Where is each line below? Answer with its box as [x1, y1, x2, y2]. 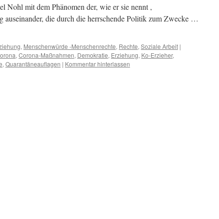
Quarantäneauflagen [5, 60, 61, 68]
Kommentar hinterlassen [65, 60, 130, 68]
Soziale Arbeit [141, 42, 178, 50]
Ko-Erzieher [141, 51, 173, 59]
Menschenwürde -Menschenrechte [23, 42, 116, 50]
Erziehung [111, 51, 138, 59]
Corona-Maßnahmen [19, 51, 74, 59]
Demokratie [77, 51, 108, 59]
